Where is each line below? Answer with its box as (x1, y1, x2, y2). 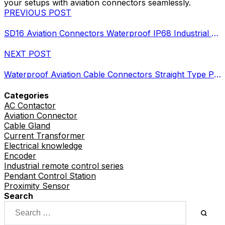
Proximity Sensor (4, 180, 70, 191)
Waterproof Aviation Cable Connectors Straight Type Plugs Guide (214, 69, 221, 80)
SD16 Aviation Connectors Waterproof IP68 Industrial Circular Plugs (211, 28, 218, 38)
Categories (4, 90, 49, 100)
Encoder (4, 150, 36, 161)
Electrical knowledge (4, 140, 82, 151)
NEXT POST (4, 49, 51, 59)
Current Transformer (4, 130, 85, 141)
